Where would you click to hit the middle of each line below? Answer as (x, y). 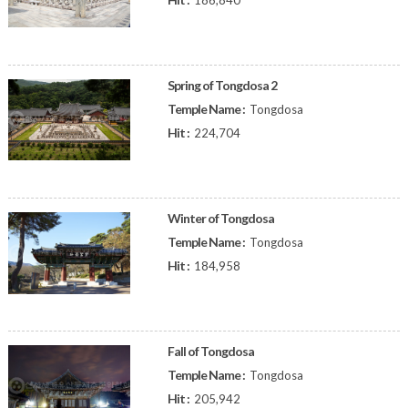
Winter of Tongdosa (220, 218)
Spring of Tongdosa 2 (222, 85)
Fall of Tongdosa (210, 351)
